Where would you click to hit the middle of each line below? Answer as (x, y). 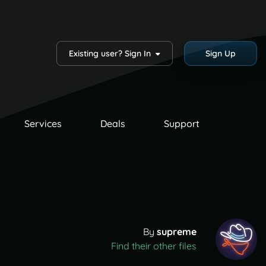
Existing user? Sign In (112, 53)
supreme (177, 232)
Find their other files (154, 246)
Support (181, 123)
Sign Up (220, 53)
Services (43, 123)
